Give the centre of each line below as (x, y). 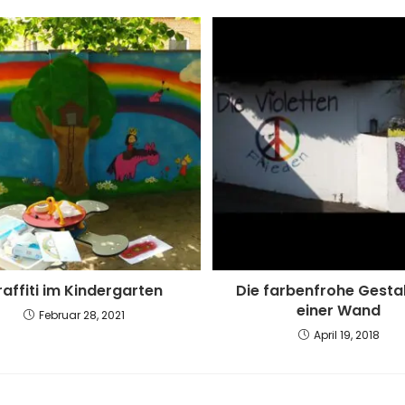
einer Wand (339, 311)
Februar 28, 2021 (81, 316)
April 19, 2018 (346, 335)
